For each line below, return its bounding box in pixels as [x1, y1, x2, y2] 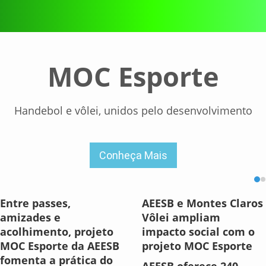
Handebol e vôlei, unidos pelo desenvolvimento [14, 103, 252, 118]
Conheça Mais [99, 149, 167, 162]
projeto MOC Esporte [142, 239, 252, 254]
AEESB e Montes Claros [142, 196, 263, 211]
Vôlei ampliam [142, 210, 220, 225]
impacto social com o [142, 224, 255, 239]
